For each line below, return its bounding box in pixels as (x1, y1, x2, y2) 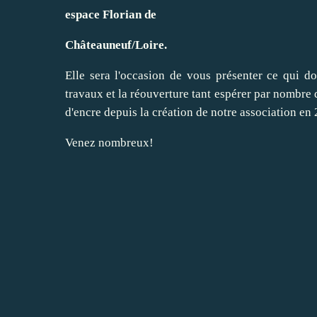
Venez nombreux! (65, 135, 154, 149)
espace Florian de (65, 7, 156, 21)
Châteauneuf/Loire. (65, 38, 167, 52)
